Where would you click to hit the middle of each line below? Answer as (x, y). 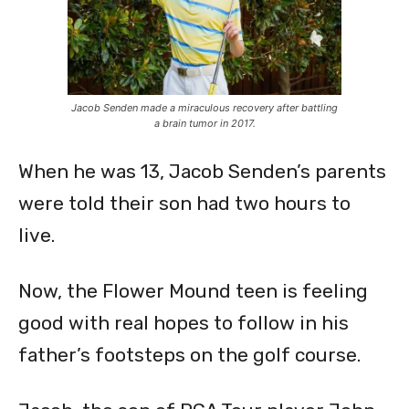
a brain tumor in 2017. (204, 124)
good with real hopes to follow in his (184, 323)
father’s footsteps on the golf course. (189, 355)
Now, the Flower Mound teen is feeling (193, 291)
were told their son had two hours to (184, 204)
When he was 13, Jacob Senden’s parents (202, 172)
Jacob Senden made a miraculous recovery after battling (204, 108)
